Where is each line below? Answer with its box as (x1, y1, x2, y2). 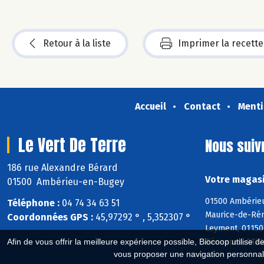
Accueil (134, 100, 166, 112)
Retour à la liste (43, 37, 111, 49)
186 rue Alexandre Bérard (7, 161, 120, 173)
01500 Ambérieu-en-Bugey (7, 176, 124, 187)
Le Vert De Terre (18, 132, 126, 157)
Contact (183, 100, 220, 112)
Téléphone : (7, 197, 60, 209)
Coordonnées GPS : (7, 212, 93, 223)
